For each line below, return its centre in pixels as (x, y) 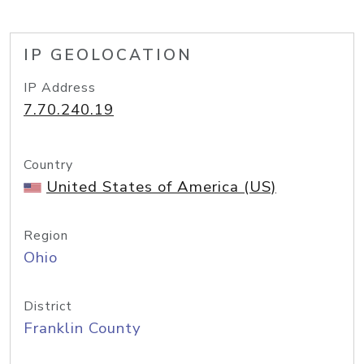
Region (46, 236)
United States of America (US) (161, 187)
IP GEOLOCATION (108, 55)
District (48, 306)
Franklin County (82, 328)
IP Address (60, 88)
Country (48, 165)
